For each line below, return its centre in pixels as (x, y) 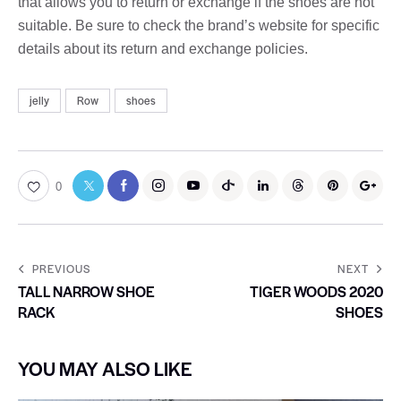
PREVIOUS (61, 268)
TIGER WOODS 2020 (316, 291)
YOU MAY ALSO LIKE (105, 368)
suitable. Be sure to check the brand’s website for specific (199, 25)
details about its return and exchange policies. (163, 48)
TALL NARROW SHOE (86, 291)
